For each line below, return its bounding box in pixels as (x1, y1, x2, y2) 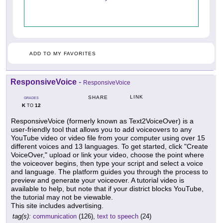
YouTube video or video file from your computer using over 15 (11, 134, 205, 142)
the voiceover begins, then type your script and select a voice (11, 159, 203, 168)
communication (33, 213, 77, 221)
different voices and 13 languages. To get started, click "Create (11, 142, 208, 151)
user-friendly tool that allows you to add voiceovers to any (11, 125, 192, 134)
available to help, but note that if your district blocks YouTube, (11, 185, 204, 193)
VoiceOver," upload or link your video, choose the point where (11, 151, 204, 159)
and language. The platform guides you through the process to (11, 168, 208, 176)
